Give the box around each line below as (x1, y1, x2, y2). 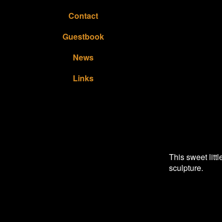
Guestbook (62, 31, 104, 42)
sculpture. (169, 162, 207, 173)
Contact (68, 10, 98, 21)
